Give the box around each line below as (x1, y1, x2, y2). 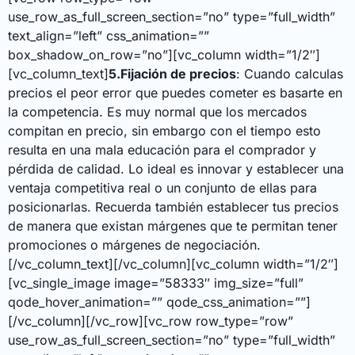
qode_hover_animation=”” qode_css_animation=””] (8, 294, 311, 311)
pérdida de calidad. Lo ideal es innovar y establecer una (8, 161, 344, 177)
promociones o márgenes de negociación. (8, 237, 261, 254)
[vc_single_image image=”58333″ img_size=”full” (8, 275, 303, 292)
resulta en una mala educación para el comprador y (8, 142, 316, 158)
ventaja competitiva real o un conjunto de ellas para (8, 180, 317, 197)
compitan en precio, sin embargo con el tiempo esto (8, 123, 321, 139)
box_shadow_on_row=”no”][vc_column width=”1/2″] (8, 47, 320, 63)
